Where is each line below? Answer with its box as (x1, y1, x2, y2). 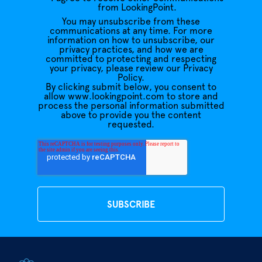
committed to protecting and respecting (46, 54, 216, 64)
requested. (108, 119, 154, 129)
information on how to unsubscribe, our (47, 35, 215, 45)
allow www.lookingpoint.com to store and (44, 91, 218, 101)
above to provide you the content (61, 110, 201, 120)
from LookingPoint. (97, 2, 177, 12)
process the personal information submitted (37, 101, 225, 111)
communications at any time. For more (50, 26, 212, 36)
